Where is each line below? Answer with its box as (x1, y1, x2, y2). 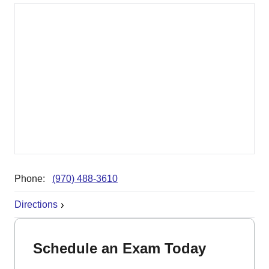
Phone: (14, 173, 52, 184)
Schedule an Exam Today (33, 240, 206, 256)
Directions (14, 199, 58, 210)
